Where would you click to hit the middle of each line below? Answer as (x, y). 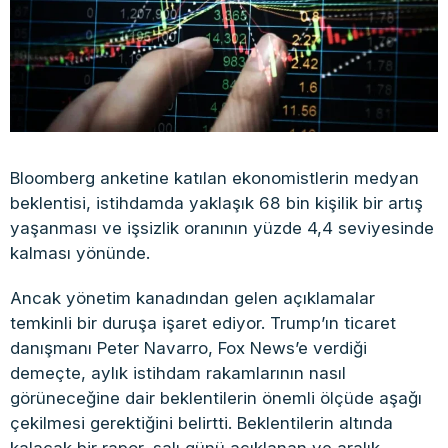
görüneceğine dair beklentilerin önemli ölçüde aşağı (216, 397)
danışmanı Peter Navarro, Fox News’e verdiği (188, 347)
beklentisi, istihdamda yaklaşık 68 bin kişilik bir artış (216, 202)
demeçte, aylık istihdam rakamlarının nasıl (178, 372)
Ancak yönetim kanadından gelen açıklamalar (192, 297)
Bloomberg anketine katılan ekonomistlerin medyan (214, 177)
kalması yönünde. (80, 252)
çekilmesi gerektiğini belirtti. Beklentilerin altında (201, 422)
